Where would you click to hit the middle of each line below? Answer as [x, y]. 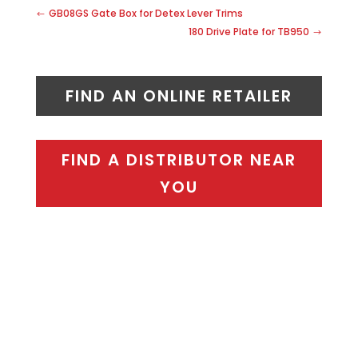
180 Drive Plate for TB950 [249, 32]
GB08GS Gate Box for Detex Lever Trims [145, 14]
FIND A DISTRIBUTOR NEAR [179, 160]
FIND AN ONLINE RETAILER [179, 96]
